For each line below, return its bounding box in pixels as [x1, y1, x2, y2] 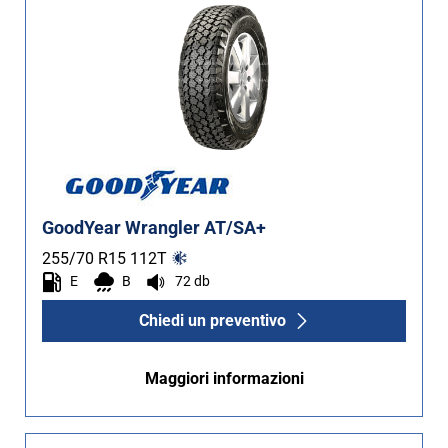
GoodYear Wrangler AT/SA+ [42, 218, 266, 238]
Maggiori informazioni [144, 369, 304, 388]
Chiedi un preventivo [138, 311, 286, 330]
